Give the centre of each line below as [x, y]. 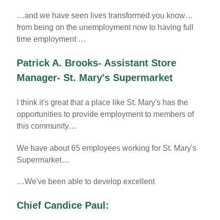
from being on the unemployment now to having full [105, 27]
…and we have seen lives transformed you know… [105, 16]
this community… [47, 126]
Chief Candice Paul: [63, 206]
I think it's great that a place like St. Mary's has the [102, 102]
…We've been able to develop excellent [86, 182]
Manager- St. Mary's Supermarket [95, 77]
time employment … [51, 39]
